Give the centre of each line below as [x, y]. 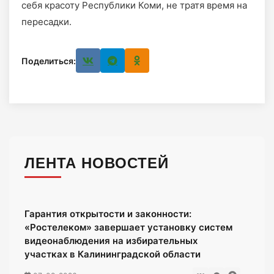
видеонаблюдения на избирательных [111, 241]
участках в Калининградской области [113, 254]
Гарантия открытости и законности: [108, 214]
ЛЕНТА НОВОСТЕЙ [97, 163]
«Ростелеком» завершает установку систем [128, 227]
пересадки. [46, 22]
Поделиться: [49, 61]
